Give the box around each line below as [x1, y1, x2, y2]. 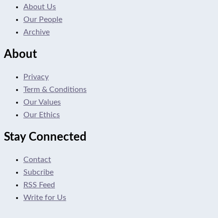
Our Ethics [23, 110, 60, 119]
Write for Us [23, 193, 66, 201]
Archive [23, 28, 50, 36]
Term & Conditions [23, 85, 87, 93]
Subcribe [23, 168, 54, 176]
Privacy [23, 73, 49, 81]
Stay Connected [4, 131, 87, 143]
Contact [23, 155, 51, 163]
